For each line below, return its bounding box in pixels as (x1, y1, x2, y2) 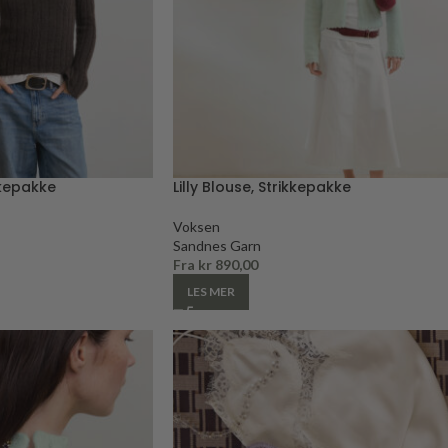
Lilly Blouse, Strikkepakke (173, 176, 351, 197)
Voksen (173, 217, 220, 235)
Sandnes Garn (173, 236, 261, 254)
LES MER (187, 283, 235, 299)
